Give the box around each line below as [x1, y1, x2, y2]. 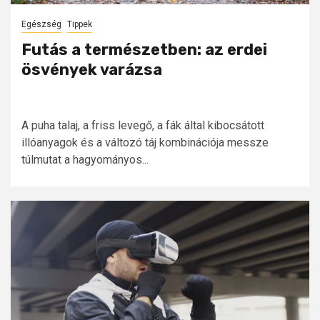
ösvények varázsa [21, 60, 162, 80]
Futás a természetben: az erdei [21, 40, 267, 60]
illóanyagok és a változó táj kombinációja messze [21, 136, 269, 150]
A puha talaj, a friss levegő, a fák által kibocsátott [21, 119, 264, 133]
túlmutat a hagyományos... [21, 153, 149, 167]
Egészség [21, 19, 61, 30]
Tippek [67, 19, 92, 30]
